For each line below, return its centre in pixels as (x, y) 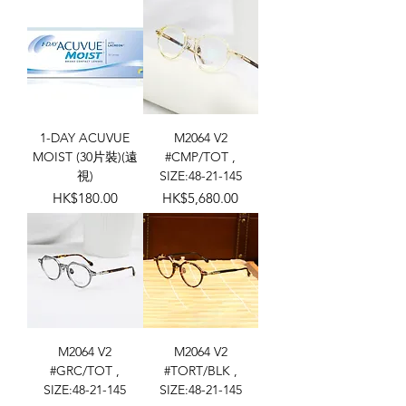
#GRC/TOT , (85, 371)
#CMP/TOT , (201, 156)
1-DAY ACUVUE (85, 137)
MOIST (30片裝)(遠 (85, 156)
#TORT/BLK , (200, 371)
